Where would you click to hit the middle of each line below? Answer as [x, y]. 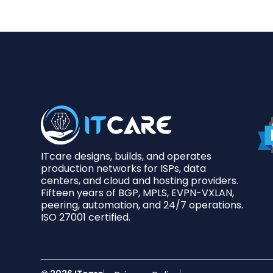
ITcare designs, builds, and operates [126, 156]
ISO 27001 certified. [86, 217]
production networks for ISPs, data [124, 168]
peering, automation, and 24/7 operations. [142, 205]
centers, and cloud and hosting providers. [140, 180]
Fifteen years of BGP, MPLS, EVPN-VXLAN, [138, 193]
